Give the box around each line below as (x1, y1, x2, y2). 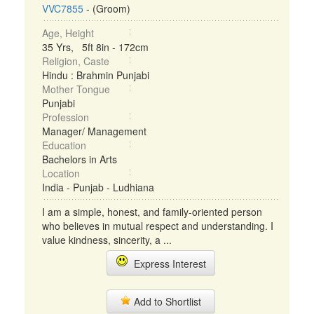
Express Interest (128, 257, 206, 271)
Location (42, 166, 80, 180)
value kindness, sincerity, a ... (42, 233, 172, 247)
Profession (42, 110, 89, 124)
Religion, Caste (42, 54, 109, 68)
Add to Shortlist (131, 294, 201, 308)
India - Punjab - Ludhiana (42, 180, 154, 194)
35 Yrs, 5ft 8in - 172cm (42, 40, 149, 54)
